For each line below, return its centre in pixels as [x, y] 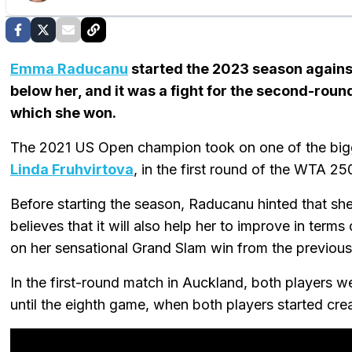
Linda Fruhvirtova [72, 170]
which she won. [63, 113]
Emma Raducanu [69, 69]
